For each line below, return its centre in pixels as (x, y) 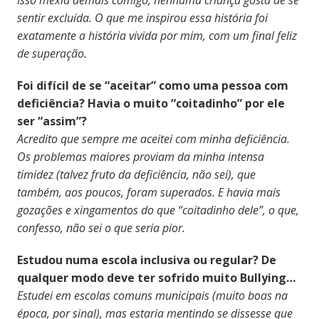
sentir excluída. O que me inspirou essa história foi (142, 17)
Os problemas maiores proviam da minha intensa (140, 156)
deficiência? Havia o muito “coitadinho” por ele (151, 103)
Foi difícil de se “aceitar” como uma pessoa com (152, 85)
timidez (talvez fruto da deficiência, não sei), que (136, 174)
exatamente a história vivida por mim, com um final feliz (157, 35)
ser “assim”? (52, 121)
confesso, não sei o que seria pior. (102, 228)
